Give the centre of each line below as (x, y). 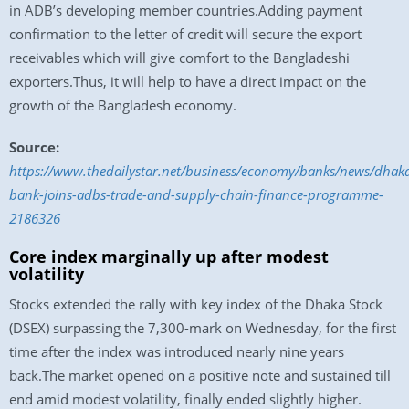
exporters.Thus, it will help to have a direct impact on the (188, 81)
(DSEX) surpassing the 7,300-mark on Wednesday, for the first (203, 328)
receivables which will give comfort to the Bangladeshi (179, 58)
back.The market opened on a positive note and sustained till (200, 375)
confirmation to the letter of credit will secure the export (185, 34)
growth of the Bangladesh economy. (123, 105)
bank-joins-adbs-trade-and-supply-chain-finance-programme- (196, 194)
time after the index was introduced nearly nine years (177, 351)
